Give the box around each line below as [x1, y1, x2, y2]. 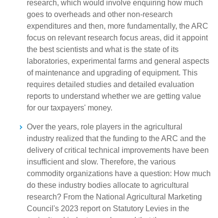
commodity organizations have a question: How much [27, 169, 211, 178]
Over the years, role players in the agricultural [27, 123, 182, 131]
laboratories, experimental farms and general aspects [27, 57, 209, 65]
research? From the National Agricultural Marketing [27, 193, 202, 201]
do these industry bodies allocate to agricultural [27, 181, 189, 189]
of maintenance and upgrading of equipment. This [27, 69, 198, 77]
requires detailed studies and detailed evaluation [27, 80, 194, 89]
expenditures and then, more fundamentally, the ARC [27, 22, 208, 30]
